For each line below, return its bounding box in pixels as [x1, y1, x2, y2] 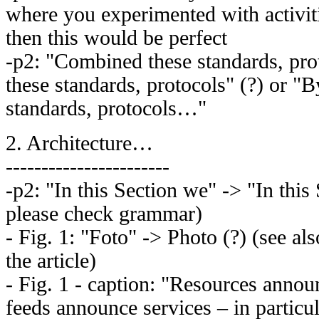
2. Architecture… [6, 131, 153, 155]
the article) [6, 249, 96, 272]
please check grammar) [6, 202, 202, 225]
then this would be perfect [6, 26, 227, 49]
